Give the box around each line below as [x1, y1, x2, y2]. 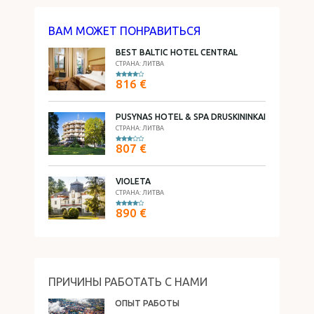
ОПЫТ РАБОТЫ [115, 299, 179, 308]
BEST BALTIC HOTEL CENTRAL [116, 48, 238, 57]
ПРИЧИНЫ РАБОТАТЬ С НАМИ [48, 275, 207, 288]
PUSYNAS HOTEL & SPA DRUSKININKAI [116, 112, 266, 121]
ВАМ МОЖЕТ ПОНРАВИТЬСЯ [48, 25, 200, 37]
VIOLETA [116, 177, 151, 186]
